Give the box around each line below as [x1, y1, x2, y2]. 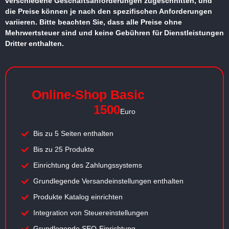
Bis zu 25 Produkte [33, 145, 94, 154]
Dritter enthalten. [5, 39, 64, 48]
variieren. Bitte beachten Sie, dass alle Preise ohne [5, 18, 182, 27]
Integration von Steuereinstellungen [33, 209, 148, 217]
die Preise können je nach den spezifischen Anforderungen [5, 7, 212, 16]
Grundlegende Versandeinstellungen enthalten [33, 177, 184, 186]
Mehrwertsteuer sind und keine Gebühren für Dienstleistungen [5, 29, 224, 37]
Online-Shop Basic [32, 87, 145, 102]
